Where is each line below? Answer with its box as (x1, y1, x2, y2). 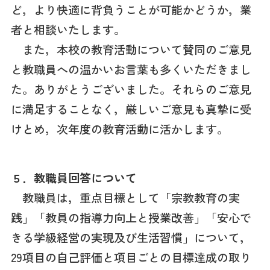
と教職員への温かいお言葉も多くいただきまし (10, 61, 251, 78)
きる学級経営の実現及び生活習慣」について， (10, 229, 251, 246)
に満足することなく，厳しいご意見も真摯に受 (10, 101, 251, 118)
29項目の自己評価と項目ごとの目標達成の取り (10, 249, 251, 266)
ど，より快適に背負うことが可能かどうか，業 (10, 1, 251, 19)
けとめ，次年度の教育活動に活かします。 (10, 121, 228, 138)
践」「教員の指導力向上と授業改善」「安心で (10, 209, 251, 227)
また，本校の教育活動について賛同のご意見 (10, 41, 251, 58)
